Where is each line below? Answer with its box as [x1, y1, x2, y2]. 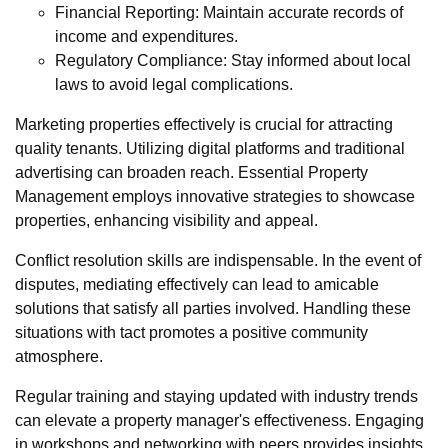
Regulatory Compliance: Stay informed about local [55, 52, 411, 70]
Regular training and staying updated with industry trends [15, 388, 418, 406]
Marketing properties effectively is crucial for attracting [15, 116, 393, 134]
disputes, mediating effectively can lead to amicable [15, 276, 379, 294]
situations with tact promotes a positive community [15, 324, 368, 342]
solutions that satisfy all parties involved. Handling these [15, 300, 411, 318]
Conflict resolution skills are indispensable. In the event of [15, 252, 421, 270]
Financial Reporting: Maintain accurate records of [55, 4, 403, 22]
